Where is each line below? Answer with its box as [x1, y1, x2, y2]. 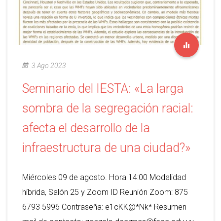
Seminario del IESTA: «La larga [22, 81, 184, 96]
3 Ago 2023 [32, 62, 66, 70]
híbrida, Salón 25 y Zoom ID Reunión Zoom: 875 [22, 187, 188, 197]
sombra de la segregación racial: [22, 101, 193, 116]
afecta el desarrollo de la [22, 121, 150, 136]
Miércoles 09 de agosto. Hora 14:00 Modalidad [22, 173, 186, 183]
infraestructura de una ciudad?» [22, 141, 190, 155]
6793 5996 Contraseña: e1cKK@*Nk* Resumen [22, 202, 186, 212]
